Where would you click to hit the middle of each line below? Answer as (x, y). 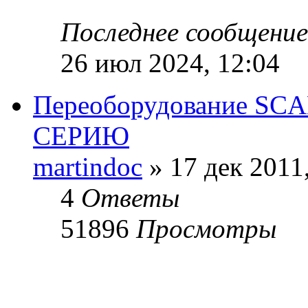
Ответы (130, 197)
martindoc (88, 166)
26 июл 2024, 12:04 (170, 63)
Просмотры (206, 228)
